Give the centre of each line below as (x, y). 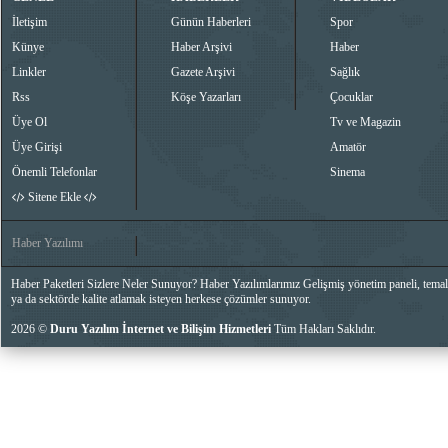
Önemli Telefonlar (54, 171)
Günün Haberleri (211, 21)
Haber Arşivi (201, 46)
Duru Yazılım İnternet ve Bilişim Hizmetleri (160, 328)
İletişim (29, 21)
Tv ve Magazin (365, 121)
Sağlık (345, 71)
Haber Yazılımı (47, 242)
